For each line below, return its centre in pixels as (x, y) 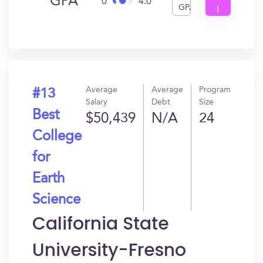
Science (56, 200)
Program (215, 90)
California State (101, 224)
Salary (97, 102)
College (57, 137)
